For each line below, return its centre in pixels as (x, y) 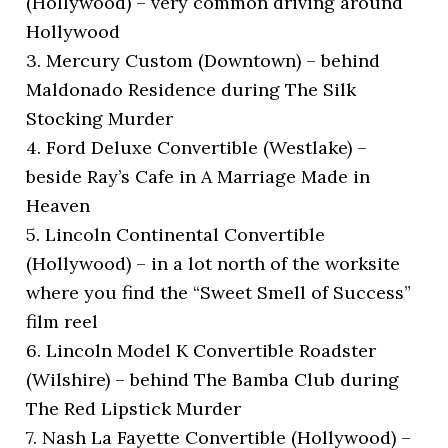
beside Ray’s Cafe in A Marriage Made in (198, 177)
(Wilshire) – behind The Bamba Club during (213, 380)
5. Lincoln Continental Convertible (176, 235)
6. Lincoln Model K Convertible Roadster (201, 351)
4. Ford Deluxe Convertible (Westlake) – (197, 148)
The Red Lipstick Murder (134, 409)
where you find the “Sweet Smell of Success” (219, 293)
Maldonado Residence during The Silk (191, 90)
